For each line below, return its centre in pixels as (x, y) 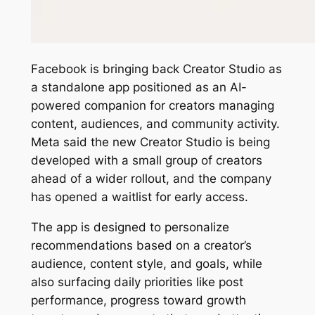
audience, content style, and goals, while (146, 263)
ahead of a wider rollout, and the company (151, 178)
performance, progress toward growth (138, 300)
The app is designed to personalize (130, 227)
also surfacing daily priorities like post (137, 282)
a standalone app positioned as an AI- (139, 87)
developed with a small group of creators (146, 160)
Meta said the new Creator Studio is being (150, 142)
